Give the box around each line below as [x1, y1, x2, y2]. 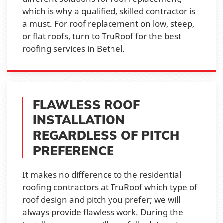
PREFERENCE [33, 142, 114, 158]
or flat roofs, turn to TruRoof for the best [22, 30, 181, 42]
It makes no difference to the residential [22, 168, 181, 180]
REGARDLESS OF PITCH [33, 127, 179, 143]
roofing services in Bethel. [22, 42, 125, 54]
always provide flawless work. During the [22, 206, 183, 218]
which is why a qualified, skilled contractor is [22, 5, 195, 17]
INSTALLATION [33, 111, 125, 127]
